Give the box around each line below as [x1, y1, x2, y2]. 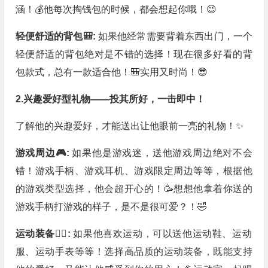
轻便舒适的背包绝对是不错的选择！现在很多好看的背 [15, 49, 252, 59]
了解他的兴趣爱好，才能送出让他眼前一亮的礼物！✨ [15, 121, 243, 131]
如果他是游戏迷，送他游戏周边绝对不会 [72, 148, 252, 158]
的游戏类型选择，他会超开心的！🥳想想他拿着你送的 [15, 184, 252, 194]
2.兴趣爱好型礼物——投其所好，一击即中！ [15, 94, 205, 104]
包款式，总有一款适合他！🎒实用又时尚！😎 [15, 67, 208, 77]
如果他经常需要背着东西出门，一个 [98, 31, 252, 41]
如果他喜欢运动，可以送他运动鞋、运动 [73, 229, 252, 239]
